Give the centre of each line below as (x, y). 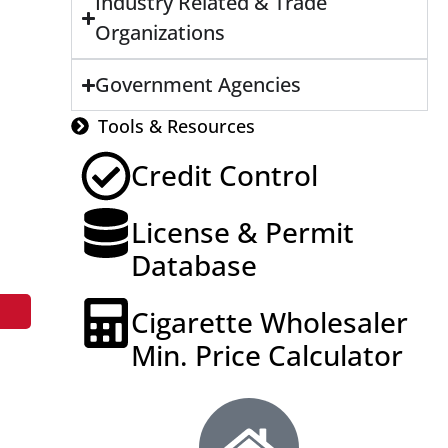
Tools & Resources (177, 126)
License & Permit (242, 232)
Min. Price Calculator (266, 355)
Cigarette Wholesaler (269, 322)
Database (193, 265)
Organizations (159, 33)
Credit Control (224, 175)
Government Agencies (197, 85)
